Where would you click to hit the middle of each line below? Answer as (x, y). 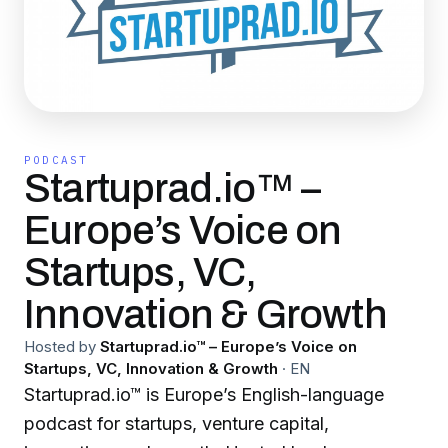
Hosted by (60, 346)
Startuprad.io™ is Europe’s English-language (204, 394)
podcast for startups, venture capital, (176, 423)
